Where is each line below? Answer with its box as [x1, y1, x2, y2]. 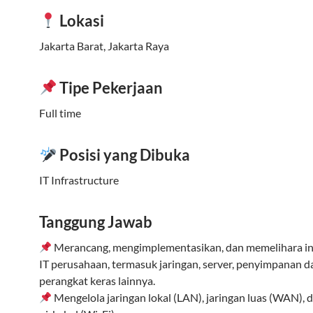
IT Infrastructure [39, 173, 119, 187]
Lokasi [57, 11, 105, 30]
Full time [39, 106, 81, 119]
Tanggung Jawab [39, 212, 152, 231]
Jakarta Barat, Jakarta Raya [39, 39, 169, 52]
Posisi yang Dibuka [57, 145, 191, 164]
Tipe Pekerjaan [57, 78, 163, 97]
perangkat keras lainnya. [39, 274, 155, 287]
